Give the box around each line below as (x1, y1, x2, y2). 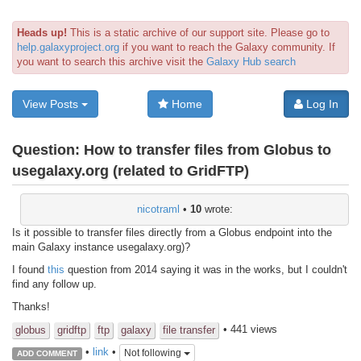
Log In (302, 98, 338, 110)
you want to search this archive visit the (17, 56, 206, 68)
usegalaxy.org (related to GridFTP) (12, 163, 249, 180)
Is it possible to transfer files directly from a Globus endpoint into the (12, 226, 332, 239)
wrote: (201, 202, 233, 215)
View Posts (23, 98, 81, 110)
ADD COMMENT (16, 348, 77, 358)
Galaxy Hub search (206, 56, 296, 68)
